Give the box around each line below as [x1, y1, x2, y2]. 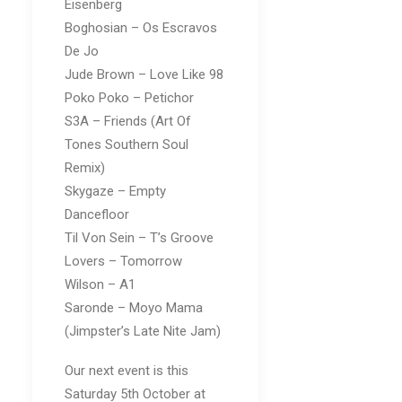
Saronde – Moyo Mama [65, 300, 203, 316]
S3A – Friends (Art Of [65, 113, 191, 129]
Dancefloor [65, 206, 129, 223]
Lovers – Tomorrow [65, 253, 182, 269]
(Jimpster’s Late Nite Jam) [65, 323, 221, 339]
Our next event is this [65, 363, 188, 379]
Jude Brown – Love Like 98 [65, 66, 223, 83]
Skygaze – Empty [65, 183, 166, 199]
